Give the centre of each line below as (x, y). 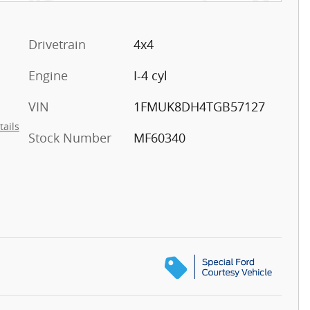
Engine (48, 75)
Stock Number (70, 137)
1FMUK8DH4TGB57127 (199, 106)
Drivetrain (57, 44)
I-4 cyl (150, 75)
